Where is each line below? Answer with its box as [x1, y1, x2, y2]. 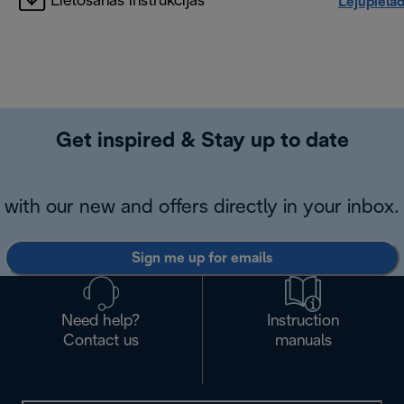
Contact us [62, 334, 139, 350]
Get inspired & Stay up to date [55, 132, 349, 152]
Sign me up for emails [132, 251, 272, 265]
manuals [274, 334, 332, 350]
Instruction [267, 314, 340, 330]
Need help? [61, 314, 141, 330]
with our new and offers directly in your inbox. [5, 198, 399, 217]
